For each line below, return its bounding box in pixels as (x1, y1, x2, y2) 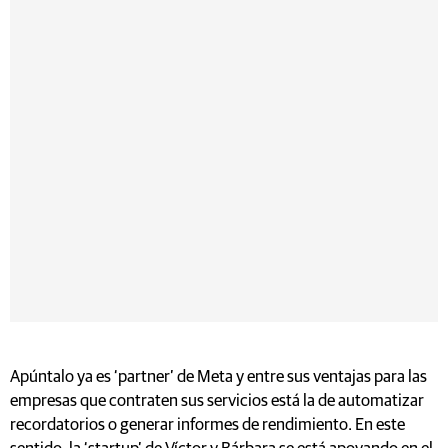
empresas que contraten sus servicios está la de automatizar (10, 392, 424, 410)
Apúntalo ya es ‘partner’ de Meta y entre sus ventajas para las (10, 368, 427, 386)
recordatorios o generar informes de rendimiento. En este (10, 416, 405, 434)
